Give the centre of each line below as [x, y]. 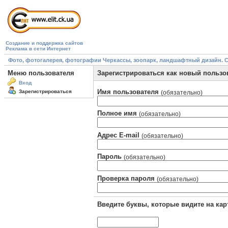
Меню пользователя [41, 73]
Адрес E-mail [119, 135]
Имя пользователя [129, 92]
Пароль [110, 157]
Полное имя [118, 113]
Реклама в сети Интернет [38, 49]
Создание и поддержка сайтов [44, 43]
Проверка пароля [127, 178]
